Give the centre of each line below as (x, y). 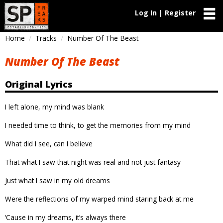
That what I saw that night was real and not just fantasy (93, 162)
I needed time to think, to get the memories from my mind (98, 125)
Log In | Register (165, 13)
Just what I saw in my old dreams (57, 180)
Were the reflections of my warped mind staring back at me (99, 199)
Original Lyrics (39, 84)
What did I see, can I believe (49, 143)
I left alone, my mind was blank (55, 107)
